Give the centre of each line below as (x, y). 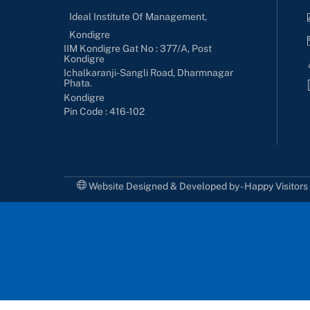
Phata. (78, 83)
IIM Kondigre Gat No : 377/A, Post (138, 48)
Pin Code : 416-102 (104, 112)
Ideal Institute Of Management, (138, 16)
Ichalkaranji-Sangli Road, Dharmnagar (149, 73)
